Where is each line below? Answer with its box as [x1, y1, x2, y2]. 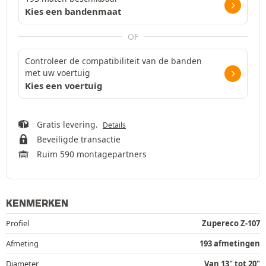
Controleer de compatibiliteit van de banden [25, 55, 202, 66]
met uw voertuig [25, 66, 90, 78]
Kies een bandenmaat [25, 5, 121, 17]
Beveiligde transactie [36, 133, 121, 145]
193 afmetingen [199, 237, 260, 249]
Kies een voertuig [25, 79, 102, 91]
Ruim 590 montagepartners [36, 148, 147, 160]
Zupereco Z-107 [202, 217, 260, 229]
